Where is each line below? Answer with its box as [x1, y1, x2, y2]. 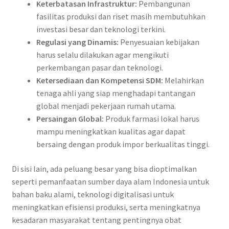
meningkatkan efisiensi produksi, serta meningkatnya [11, 201, 200, 212]
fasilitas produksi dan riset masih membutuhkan [36, 11, 205, 21]
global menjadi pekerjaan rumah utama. [36, 100, 176, 111]
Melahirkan [163, 75, 204, 85]
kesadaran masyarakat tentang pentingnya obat [11, 214, 181, 225]
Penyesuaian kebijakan [118, 36, 199, 47]
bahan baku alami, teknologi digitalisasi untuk [11, 189, 174, 199]
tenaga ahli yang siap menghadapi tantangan [36, 87, 195, 98]
